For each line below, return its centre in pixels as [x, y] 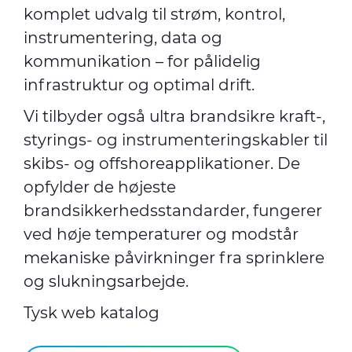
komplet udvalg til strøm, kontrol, [154, 14]
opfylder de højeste [100, 187]
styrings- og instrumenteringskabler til [176, 140]
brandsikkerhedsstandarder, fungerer [173, 211]
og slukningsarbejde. [108, 281]
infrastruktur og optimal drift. [139, 85]
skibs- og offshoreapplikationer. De [162, 163]
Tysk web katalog [92, 313]
